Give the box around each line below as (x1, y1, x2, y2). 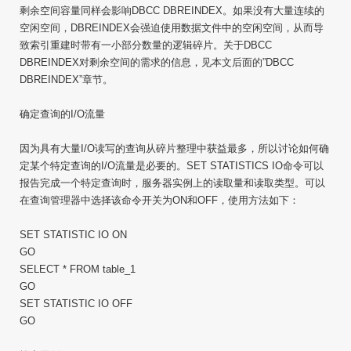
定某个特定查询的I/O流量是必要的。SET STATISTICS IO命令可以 (20, 160, 324, 172)
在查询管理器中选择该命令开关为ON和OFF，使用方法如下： (20, 194, 299, 206)
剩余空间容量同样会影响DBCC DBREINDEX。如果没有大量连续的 (20, 5, 324, 16)
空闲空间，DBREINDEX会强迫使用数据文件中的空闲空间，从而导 (20, 22, 324, 34)
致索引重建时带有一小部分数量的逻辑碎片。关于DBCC (20, 39, 272, 51)
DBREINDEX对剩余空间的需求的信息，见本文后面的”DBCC (20, 56, 294, 68)
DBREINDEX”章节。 (20, 74, 113, 85)
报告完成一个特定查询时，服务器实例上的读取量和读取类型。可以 (20, 177, 325, 189)
